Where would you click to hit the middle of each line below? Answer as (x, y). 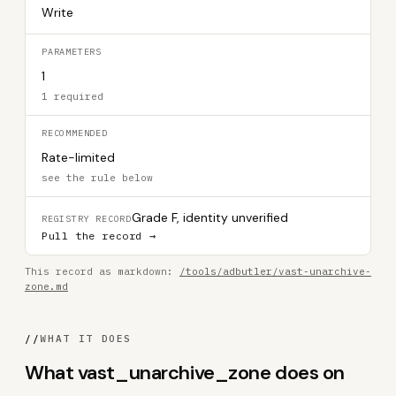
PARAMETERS (72, 52)
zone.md (46, 286)
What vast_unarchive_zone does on (185, 373)
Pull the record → (99, 236)
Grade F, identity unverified (210, 217)
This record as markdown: (102, 271)
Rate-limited (78, 157)
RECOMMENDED (75, 133)
